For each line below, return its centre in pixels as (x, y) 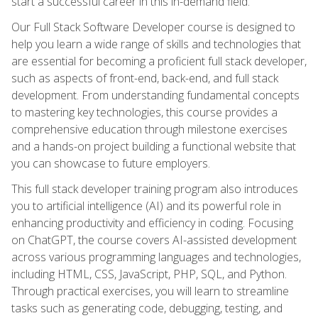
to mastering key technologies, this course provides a (144, 112)
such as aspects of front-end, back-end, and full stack (145, 78)
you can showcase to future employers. (111, 163)
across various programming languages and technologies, (156, 257)
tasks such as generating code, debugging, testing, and (147, 308)
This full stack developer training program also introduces (155, 188)
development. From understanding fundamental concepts (155, 95)
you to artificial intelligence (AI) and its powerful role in (146, 205)
